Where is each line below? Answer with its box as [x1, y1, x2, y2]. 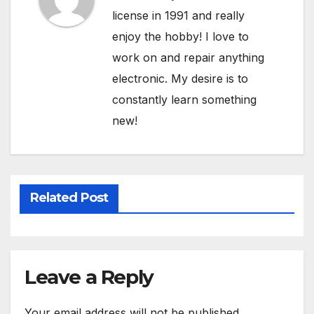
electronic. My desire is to [112, 71, 248, 86]
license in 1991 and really [112, 8, 245, 23]
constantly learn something [112, 93, 257, 107]
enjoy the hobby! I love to [112, 29, 249, 44]
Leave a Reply [25, 264, 153, 289]
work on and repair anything [112, 50, 264, 65]
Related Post [29, 189, 108, 205]
